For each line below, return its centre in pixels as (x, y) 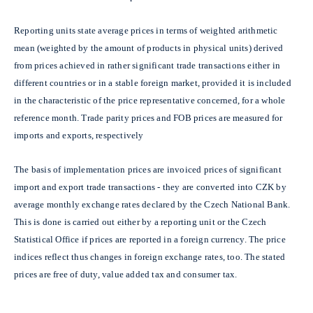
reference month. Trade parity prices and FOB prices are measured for (148, 117)
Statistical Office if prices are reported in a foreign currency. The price (150, 239)
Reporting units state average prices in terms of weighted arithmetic (146, 30)
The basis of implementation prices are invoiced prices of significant (148, 169)
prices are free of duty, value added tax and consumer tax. (126, 274)
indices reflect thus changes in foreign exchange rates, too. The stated (150, 256)
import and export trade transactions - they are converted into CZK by (150, 187)
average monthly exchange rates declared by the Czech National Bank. (152, 204)
